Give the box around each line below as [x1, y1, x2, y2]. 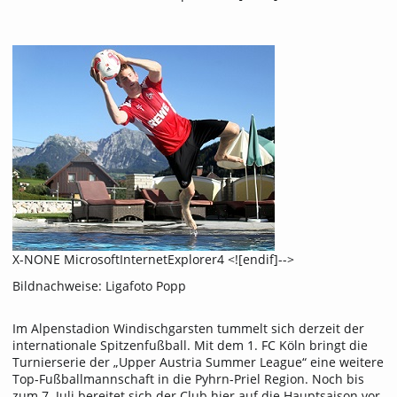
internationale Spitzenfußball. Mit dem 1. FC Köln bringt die [12, 337, 368, 354]
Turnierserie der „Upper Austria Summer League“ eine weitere [12, 354, 384, 371]
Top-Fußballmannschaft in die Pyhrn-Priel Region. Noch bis [12, 370, 364, 388]
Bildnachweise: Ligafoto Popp [12, 276, 186, 294]
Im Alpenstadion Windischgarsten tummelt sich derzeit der [12, 320, 364, 338]
